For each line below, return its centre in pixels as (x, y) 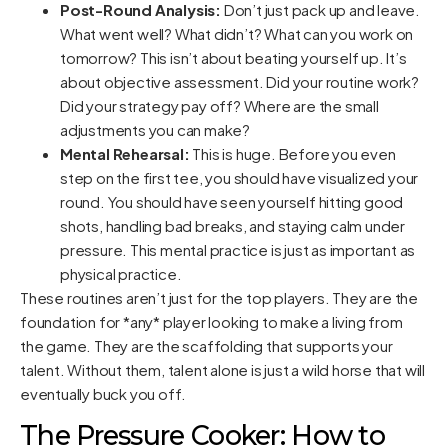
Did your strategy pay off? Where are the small (219, 105)
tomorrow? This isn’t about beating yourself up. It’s (233, 57)
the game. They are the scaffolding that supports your (206, 345)
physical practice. (121, 273)
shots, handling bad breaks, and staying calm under (232, 225)
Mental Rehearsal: (125, 153)
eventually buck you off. (103, 393)
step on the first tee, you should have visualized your (239, 177)
